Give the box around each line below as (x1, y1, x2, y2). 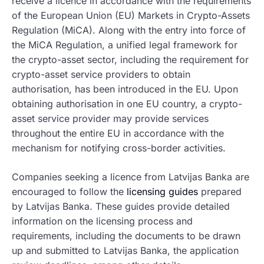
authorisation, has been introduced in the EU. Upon (12, 83, 238, 95)
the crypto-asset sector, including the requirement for (12, 54, 249, 66)
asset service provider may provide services (12, 113, 209, 125)
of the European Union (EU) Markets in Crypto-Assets (12, 9, 250, 22)
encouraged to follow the (12, 186, 127, 198)
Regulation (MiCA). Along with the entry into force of (12, 24, 246, 37)
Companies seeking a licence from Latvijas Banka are (12, 171, 249, 183)
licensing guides (127, 186, 198, 198)
